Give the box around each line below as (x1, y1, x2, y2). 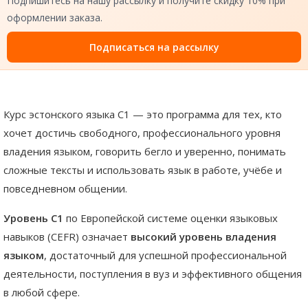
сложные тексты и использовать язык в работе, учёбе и (3, 163, 282, 177)
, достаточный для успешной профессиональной (44, 248, 287, 263)
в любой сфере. (3, 285, 80, 300)
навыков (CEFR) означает (3, 230, 131, 244)
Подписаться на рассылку (89, 41, 219, 54)
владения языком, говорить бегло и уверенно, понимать (3, 144, 286, 159)
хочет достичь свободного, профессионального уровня (3, 126, 280, 140)
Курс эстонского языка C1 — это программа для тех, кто (3, 107, 282, 122)
